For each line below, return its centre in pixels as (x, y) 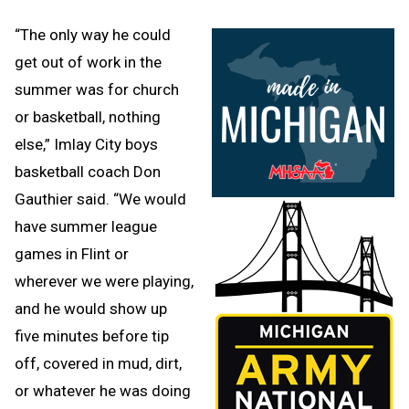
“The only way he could (93, 34)
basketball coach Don (88, 171)
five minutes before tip (92, 336)
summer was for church (97, 89)
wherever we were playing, (104, 281)
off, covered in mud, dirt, (98, 363)
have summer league (86, 226)
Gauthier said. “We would (100, 199)
